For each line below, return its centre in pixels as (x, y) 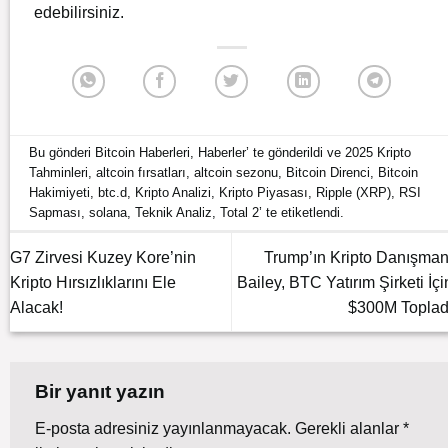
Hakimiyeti (60, 192)
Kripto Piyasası (264, 192)
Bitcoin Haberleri (143, 152)
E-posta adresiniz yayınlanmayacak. (163, 429)
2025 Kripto (378, 152)
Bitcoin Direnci (328, 172)
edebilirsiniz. (79, 13)
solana (108, 212)
